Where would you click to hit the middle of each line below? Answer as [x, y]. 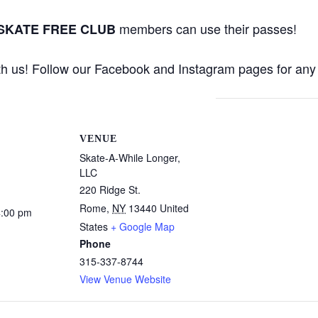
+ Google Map [143, 227]
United [174, 208]
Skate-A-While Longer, [130, 158]
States [94, 227]
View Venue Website [125, 279]
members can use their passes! [206, 28]
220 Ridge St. [110, 190]
